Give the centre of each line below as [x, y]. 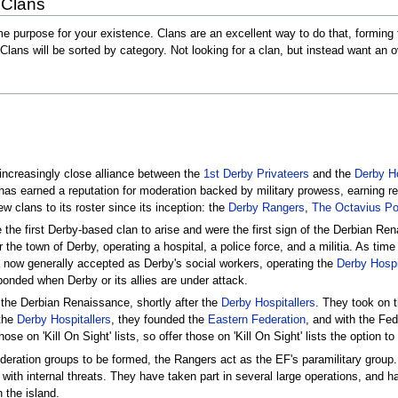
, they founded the [159, 320]
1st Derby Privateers [256, 174]
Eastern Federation [256, 320]
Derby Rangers [266, 207]
